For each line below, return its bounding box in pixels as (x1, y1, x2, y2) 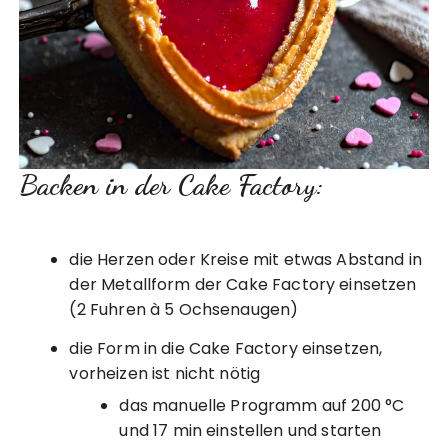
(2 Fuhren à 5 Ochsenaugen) (69, 298, 299, 322)
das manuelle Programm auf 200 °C (119, 394, 405, 418)
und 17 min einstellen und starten (119, 419, 382, 443)
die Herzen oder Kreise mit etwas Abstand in (69, 248, 422, 272)
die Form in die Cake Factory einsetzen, (69, 337, 383, 361)
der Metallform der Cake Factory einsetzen (69, 273, 417, 297)
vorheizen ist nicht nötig (69, 362, 261, 386)
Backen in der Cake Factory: (19, 167, 325, 203)
